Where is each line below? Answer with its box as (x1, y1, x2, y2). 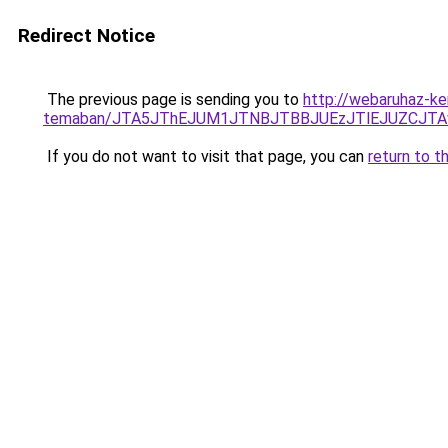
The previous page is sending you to (43, 90, 303, 109)
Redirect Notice (18, 24, 155, 47)
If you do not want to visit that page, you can (43, 147, 368, 166)
